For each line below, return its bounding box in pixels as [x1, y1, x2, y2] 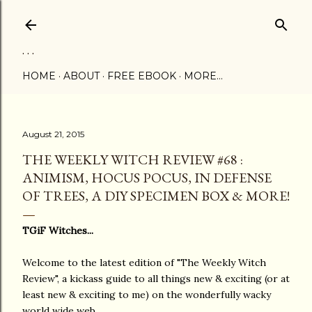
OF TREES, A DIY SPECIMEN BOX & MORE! [22, 187, 290, 205]
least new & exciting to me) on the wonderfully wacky [22, 288, 271, 301]
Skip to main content [99, 8, 213, 26]
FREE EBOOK [107, 70, 176, 82]
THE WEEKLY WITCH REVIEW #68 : [22, 150, 243, 169]
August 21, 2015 [22, 129, 84, 139]
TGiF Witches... [22, 224, 93, 237]
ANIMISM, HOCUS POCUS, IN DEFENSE [22, 169, 272, 187]
